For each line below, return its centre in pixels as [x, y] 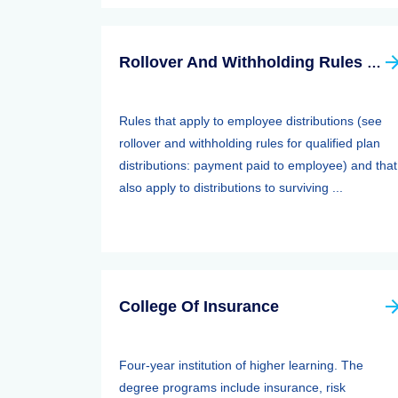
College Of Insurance [199, 306]
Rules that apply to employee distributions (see [251, 121]
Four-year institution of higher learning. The [241, 365]
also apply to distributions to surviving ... [231, 187]
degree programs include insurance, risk [232, 387]
